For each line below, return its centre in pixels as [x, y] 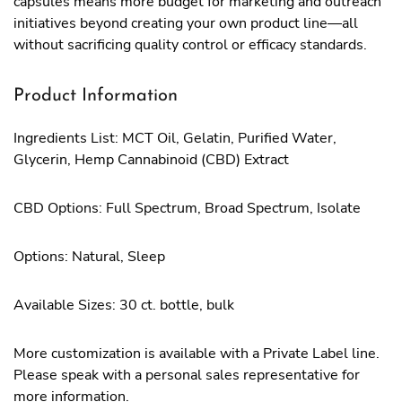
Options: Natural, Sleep [89, 257]
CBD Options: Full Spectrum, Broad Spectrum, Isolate [187, 208]
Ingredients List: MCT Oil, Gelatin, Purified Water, [175, 138]
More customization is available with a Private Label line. [197, 354]
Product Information [96, 96]
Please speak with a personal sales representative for [187, 375]
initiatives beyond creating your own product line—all [186, 23]
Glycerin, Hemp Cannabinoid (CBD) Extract [151, 160]
